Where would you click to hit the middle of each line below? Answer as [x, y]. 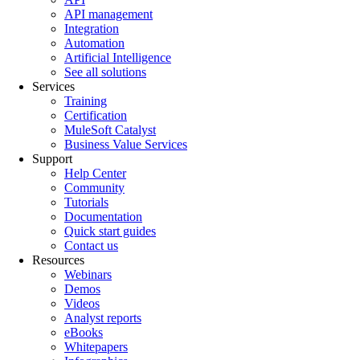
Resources [58, 260]
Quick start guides [110, 231]
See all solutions [105, 72]
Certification [96, 115]
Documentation [103, 216]
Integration [92, 28]
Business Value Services [126, 144]
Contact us [91, 245]
